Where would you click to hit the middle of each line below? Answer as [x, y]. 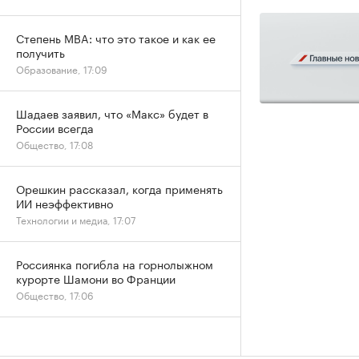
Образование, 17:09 [62, 69]
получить [40, 52]
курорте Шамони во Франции [96, 278]
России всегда [55, 127]
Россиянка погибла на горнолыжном [115, 264]
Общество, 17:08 [54, 144]
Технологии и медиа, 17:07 [76, 219]
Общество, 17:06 [55, 294]
